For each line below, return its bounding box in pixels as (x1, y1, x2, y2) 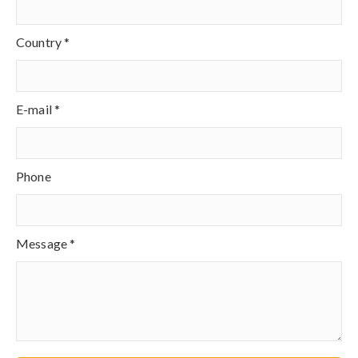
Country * (16, 34, 70, 50)
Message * (16, 236, 76, 252)
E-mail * (16, 101, 61, 117)
